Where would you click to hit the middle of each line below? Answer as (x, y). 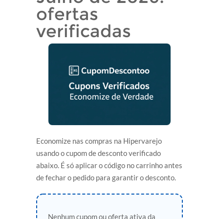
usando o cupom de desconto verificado (99, 153)
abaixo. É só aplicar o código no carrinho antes (109, 165)
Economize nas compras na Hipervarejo (99, 141)
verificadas (84, 31)
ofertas (67, 14)
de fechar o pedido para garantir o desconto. (106, 177)
